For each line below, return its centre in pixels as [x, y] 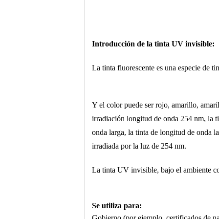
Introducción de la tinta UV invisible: [153, 44]
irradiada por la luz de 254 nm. [139, 146]
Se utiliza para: [117, 206]
